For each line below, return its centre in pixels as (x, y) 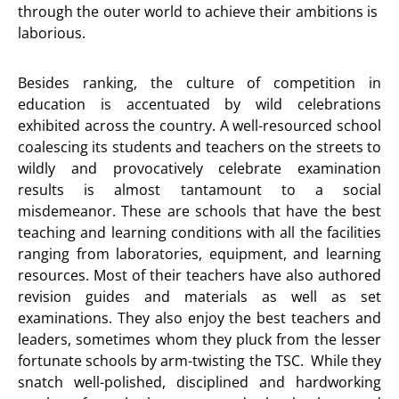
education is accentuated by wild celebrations (199, 104)
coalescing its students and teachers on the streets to (199, 147)
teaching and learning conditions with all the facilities (199, 232)
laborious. (52, 33)
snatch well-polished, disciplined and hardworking (199, 382)
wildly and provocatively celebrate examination (199, 168)
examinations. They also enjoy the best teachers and (199, 318)
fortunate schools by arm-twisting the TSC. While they (199, 361)
